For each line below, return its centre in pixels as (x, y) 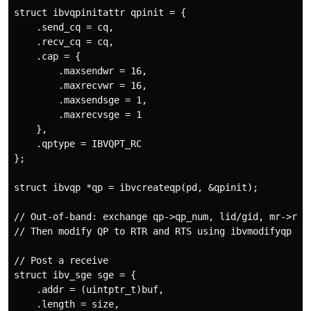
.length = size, (67, 304)
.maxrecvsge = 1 (78, 115)
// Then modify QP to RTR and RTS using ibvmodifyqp (153, 231)
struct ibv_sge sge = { (75, 275)
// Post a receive (61, 260)
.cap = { (47, 56)
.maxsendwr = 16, (81, 71)
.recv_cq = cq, (64, 42)
